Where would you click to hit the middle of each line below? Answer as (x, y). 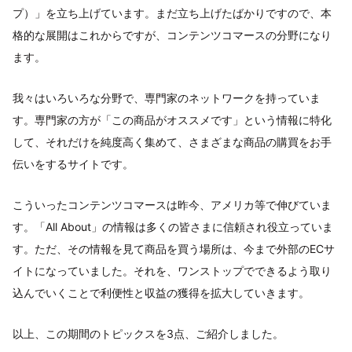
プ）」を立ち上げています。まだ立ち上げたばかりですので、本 (172, 13)
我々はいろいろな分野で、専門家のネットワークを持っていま (167, 98)
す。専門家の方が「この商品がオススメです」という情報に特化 (172, 120)
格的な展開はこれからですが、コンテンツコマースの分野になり (172, 35)
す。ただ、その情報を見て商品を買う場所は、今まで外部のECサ (174, 249)
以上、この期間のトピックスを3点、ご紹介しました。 (148, 334)
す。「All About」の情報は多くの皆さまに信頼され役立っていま (173, 227)
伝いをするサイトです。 (73, 164)
